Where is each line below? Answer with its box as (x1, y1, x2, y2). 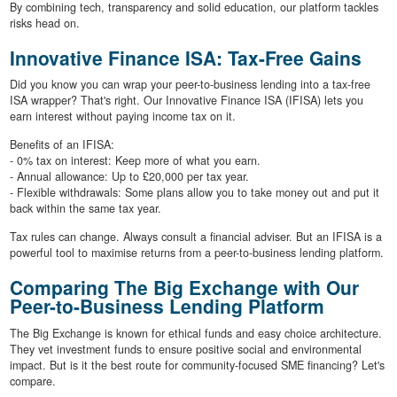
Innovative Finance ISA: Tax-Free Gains (9, 43, 362, 71)
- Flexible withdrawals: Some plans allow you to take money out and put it (9, 184, 379, 201)
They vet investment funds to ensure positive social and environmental (9, 340, 362, 357)
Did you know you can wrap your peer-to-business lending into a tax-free (9, 76, 370, 93)
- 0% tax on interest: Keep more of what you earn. (9, 152, 261, 169)
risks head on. (9, 14, 80, 31)
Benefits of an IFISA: (9, 136, 114, 153)
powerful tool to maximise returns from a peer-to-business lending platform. (9, 245, 384, 261)
